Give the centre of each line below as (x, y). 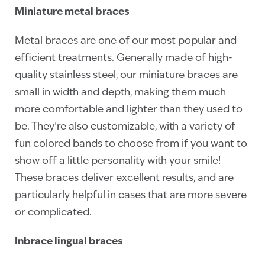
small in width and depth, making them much (120, 92)
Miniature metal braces (72, 12)
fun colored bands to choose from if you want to (131, 144)
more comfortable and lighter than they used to (129, 109)
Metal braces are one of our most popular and (126, 41)
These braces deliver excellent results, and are (124, 178)
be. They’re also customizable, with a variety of (125, 127)
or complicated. (53, 212)
